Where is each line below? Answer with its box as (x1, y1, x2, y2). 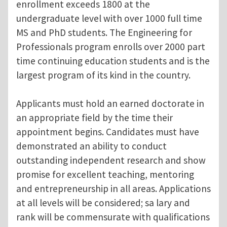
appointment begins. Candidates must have (16, 126, 199, 138)
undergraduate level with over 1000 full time (16, 12, 202, 25)
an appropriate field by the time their (16, 111, 173, 124)
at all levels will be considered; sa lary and (16, 197, 190, 209)
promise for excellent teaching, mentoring (16, 168, 194, 181)
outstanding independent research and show (16, 154, 206, 167)
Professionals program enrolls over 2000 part (16, 41, 205, 53)
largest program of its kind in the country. (16, 69, 191, 82)
